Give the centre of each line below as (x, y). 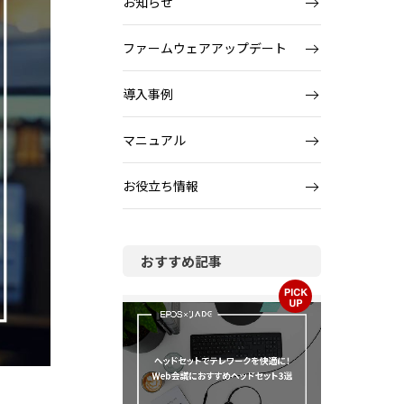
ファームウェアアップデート (205, 48)
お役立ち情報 (161, 186)
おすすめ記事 (181, 261)
